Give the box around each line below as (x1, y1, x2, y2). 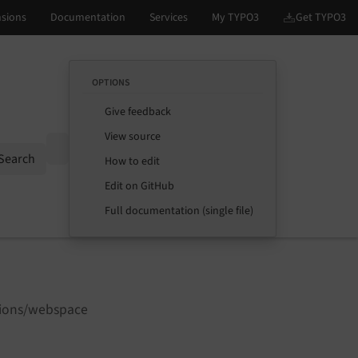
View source (105, 129, 161, 145)
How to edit (105, 153, 160, 169)
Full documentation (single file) (105, 203, 253, 219)
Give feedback (105, 104, 171, 120)
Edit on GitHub (105, 178, 174, 194)
